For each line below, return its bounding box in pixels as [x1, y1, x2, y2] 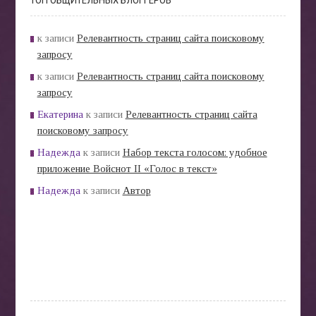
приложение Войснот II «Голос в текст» [37, 162, 217, 174]
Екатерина [37, 108, 83, 120]
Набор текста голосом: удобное [122, 146, 267, 158]
